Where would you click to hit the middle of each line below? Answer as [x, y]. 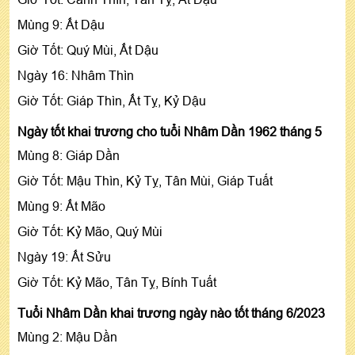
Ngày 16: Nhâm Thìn [76, 75]
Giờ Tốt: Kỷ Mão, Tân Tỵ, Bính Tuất [117, 282]
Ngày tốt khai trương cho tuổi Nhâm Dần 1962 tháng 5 [170, 131]
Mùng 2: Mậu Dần [67, 336]
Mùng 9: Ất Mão [61, 206]
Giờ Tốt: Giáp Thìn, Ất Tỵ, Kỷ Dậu [112, 100]
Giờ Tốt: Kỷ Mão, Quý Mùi [90, 231]
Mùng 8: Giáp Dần [69, 155]
